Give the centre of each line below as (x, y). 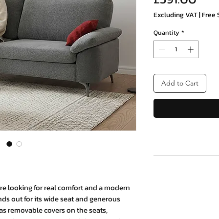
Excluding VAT (175, 15)
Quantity (166, 33)
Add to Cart (180, 83)
